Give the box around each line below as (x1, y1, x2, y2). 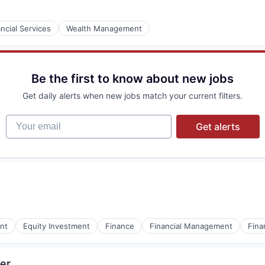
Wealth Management (66, 24, 142, 33)
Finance (105, 221, 134, 231)
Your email (5, 114, 53, 126)
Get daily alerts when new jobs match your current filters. (22, 91, 243, 101)
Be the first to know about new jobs (31, 72, 234, 86)
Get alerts (195, 121, 240, 132)
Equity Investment (23, 221, 90, 231)
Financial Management (150, 221, 232, 231)
